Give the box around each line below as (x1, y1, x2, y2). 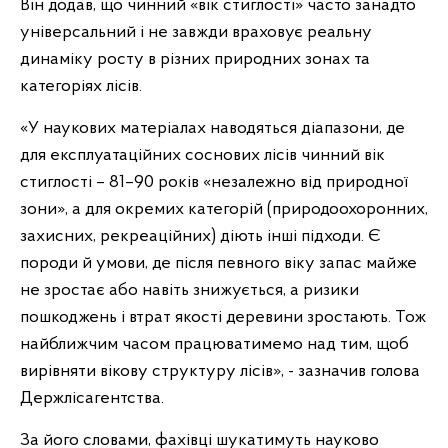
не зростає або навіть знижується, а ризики (20, 281, 359, 300)
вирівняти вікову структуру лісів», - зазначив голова (20, 362, 420, 381)
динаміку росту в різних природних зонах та (20, 50, 370, 69)
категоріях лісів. (20, 77, 142, 96)
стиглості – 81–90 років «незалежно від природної (20, 173, 408, 192)
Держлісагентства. (20, 389, 164, 408)
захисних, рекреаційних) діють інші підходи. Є (20, 227, 381, 246)
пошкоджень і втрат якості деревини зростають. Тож (20, 308, 426, 327)
